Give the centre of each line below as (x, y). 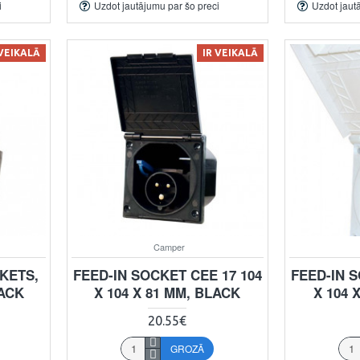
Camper (170, 246)
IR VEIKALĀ (230, 52)
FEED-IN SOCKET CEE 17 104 (167, 274)
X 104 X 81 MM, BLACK (168, 292)
